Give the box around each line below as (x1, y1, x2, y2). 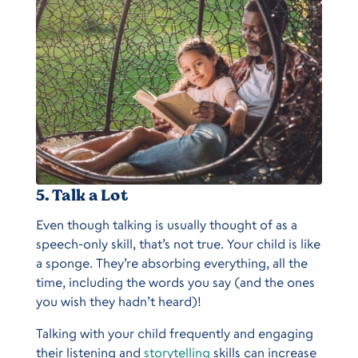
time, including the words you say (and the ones (35, 273, 315, 290)
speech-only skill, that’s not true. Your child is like (35, 235, 320, 252)
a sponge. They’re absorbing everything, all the (35, 254, 308, 271)
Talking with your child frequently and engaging (35, 324, 313, 341)
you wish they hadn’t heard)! (35, 292, 201, 309)
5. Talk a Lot (35, 183, 128, 207)
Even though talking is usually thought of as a (35, 216, 297, 233)
